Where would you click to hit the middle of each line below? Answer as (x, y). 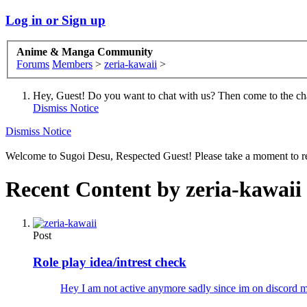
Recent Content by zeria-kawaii (153, 189)
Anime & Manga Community (85, 52)
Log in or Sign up (56, 20)
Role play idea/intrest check (110, 262)
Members (72, 64)
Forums (33, 64)
